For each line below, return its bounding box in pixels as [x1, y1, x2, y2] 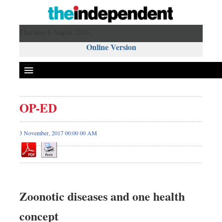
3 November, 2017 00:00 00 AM [19, 128, 97, 137]
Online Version [86, 41, 136, 53]
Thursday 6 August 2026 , [19, 27, 93, 37]
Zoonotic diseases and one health [19, 187, 185, 205]
